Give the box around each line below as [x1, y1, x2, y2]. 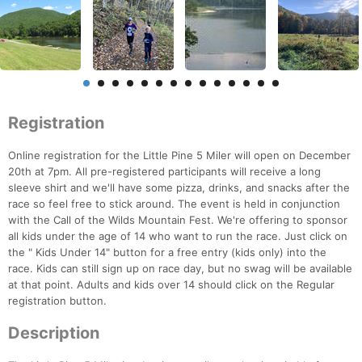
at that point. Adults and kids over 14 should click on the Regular [8, 278, 335, 292]
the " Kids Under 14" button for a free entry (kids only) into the [8, 246, 326, 259]
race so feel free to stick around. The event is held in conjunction [8, 197, 340, 211]
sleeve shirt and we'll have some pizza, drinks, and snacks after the [8, 181, 350, 195]
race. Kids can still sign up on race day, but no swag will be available [8, 262, 352, 276]
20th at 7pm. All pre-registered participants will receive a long [8, 165, 321, 179]
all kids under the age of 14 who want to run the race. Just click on [8, 229, 347, 243]
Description [8, 323, 99, 343]
